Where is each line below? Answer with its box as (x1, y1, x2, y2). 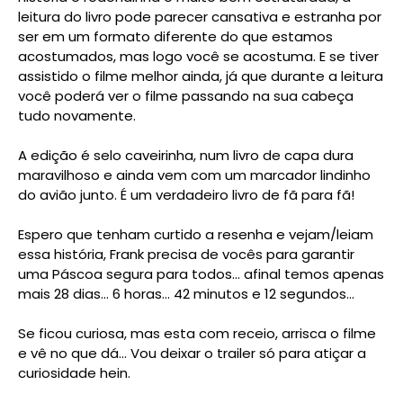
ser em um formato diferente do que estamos (18, 26, 333, 46)
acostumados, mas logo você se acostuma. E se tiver (18, 46, 379, 66)
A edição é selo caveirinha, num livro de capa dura (18, 145, 354, 165)
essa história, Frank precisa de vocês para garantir (18, 244, 354, 264)
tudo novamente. (18, 105, 136, 125)
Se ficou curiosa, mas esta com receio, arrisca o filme (18, 323, 376, 343)
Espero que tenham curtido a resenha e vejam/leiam (18, 224, 373, 244)
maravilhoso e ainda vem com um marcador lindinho (18, 165, 371, 184)
